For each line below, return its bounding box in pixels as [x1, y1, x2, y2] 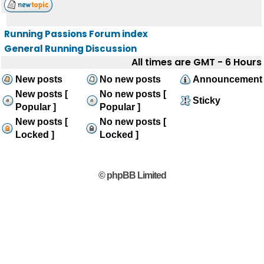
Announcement [193, 74, 262, 84]
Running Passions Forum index [4, 28, 148, 40]
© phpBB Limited [98, 170, 166, 180]
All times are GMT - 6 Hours [131, 55, 262, 69]
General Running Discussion [4, 42, 137, 55]
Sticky [193, 95, 220, 105]
